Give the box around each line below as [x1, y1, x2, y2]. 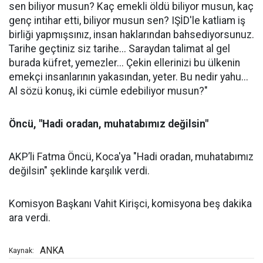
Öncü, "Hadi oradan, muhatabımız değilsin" [9, 118, 208, 130]
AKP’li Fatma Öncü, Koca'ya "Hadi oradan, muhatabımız [9, 151, 254, 163]
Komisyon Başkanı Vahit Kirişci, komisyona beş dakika [9, 198, 252, 210]
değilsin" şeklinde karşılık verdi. [9, 165, 150, 177]
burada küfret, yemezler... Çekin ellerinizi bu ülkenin [9, 57, 240, 69]
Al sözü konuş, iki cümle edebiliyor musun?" [9, 85, 208, 97]
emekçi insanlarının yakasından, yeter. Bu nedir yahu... [9, 71, 248, 83]
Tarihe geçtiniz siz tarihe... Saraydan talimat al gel [9, 43, 230, 55]
